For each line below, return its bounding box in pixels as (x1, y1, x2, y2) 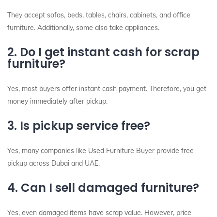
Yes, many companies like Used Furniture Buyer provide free (7, 146, 194, 155)
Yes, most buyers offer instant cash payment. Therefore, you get (7, 84, 206, 93)
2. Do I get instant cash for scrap (7, 44, 200, 60)
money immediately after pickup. (7, 97, 108, 106)
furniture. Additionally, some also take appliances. (7, 23, 159, 32)
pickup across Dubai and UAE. (7, 159, 100, 168)
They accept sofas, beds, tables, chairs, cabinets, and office (7, 11, 190, 19)
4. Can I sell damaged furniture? (7, 180, 199, 196)
